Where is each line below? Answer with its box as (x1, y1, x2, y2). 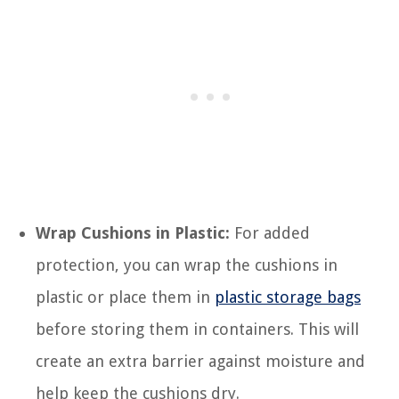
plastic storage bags (215, 287, 361, 306)
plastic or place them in (36, 287, 215, 306)
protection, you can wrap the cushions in (36, 255, 338, 274)
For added (230, 223, 310, 242)
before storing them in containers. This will (36, 319, 359, 338)
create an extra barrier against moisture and (36, 351, 365, 370)
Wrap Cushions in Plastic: (36, 223, 230, 242)
